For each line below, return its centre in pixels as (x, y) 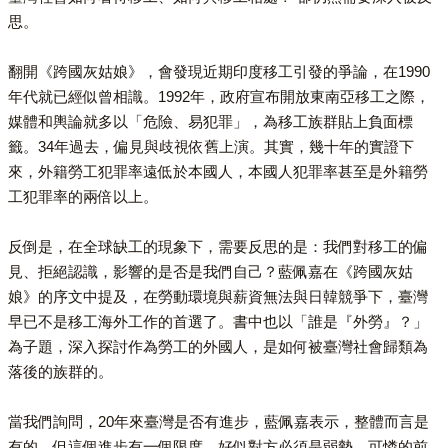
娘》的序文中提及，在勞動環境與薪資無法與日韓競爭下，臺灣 (218, 296)
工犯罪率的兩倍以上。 (83, 196)
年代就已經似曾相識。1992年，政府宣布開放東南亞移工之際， (219, 96)
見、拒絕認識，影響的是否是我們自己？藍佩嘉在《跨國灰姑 (210, 271)
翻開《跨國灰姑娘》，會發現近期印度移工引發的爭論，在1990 (219, 71)
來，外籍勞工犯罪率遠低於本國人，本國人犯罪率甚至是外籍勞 (218, 171)
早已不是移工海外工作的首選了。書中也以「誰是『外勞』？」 (218, 321)
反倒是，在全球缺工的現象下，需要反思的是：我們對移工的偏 (218, 246)
